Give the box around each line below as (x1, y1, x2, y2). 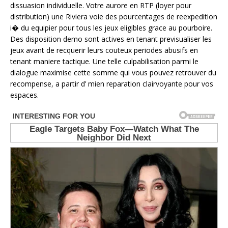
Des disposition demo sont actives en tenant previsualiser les (10, 34, 212, 44)
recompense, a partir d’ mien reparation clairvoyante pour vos (10, 79, 213, 89)
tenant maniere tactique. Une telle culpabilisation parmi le (10, 56, 198, 67)
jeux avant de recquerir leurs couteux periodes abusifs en (10, 45, 198, 55)
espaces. (10, 90, 39, 100)
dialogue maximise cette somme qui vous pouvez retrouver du (10, 68, 216, 78)
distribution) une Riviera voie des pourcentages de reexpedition (10, 12, 217, 22)
